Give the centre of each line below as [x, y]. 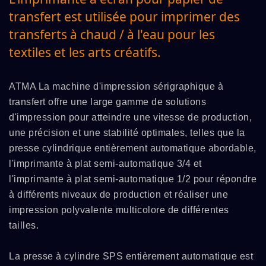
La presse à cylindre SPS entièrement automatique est [131, 256]
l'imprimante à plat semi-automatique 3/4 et [105, 164]
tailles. [24, 225]
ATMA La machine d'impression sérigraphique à [116, 86]
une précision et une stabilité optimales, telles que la [127, 133]
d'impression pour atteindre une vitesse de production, [130, 117]
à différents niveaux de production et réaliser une [118, 194]
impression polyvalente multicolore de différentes [119, 210]
